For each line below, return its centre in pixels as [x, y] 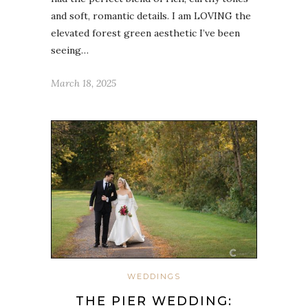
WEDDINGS [154, 277]
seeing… [70, 51]
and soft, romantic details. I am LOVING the [151, 16]
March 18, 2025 [84, 84]
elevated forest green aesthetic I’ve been [145, 33]
